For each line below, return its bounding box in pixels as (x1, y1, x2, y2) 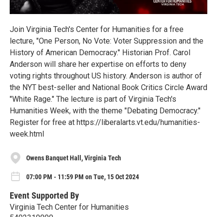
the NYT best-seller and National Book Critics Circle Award (10, 83, 207, 93)
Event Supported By (10, 190, 79, 201)
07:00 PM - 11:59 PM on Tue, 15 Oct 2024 (26, 173, 139, 181)
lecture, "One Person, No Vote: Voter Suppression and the (10, 36, 203, 46)
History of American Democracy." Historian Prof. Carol (10, 48, 190, 58)
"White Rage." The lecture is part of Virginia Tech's (10, 94, 176, 104)
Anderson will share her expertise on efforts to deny (10, 60, 186, 69)
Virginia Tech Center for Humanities (10, 202, 129, 212)
